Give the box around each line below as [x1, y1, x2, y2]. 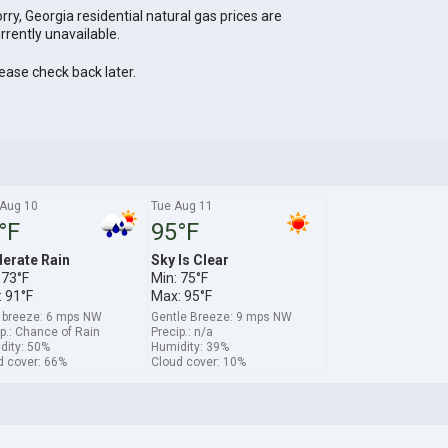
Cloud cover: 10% [150, 354, 246, 369]
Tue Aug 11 [150, 198, 213, 213]
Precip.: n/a [150, 324, 213, 339]
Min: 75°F [150, 269, 208, 286]
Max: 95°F [150, 287, 212, 304]
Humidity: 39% [150, 339, 229, 354]
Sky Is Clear [150, 251, 229, 268]
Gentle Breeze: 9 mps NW [150, 309, 292, 324]
